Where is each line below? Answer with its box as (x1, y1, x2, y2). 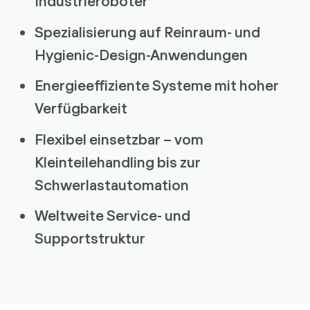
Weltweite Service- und (34, 206, 190, 225)
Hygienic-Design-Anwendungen (34, 45, 248, 64)
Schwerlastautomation (34, 175, 189, 194)
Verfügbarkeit (34, 99, 127, 118)
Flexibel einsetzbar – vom (34, 129, 203, 148)
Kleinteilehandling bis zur (34, 152, 201, 171)
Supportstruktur (34, 229, 145, 248)
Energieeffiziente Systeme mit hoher (34, 76, 279, 95)
